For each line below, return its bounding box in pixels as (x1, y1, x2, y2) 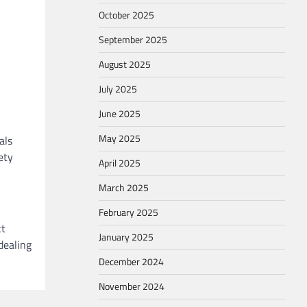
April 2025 (99, 156, 140, 171)
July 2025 (99, 82, 137, 97)
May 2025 (99, 131, 140, 146)
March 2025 (99, 180, 149, 195)
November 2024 (99, 279, 164, 294)
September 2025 (99, 32, 167, 47)
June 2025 (99, 106, 140, 121)
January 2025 (99, 230, 153, 245)
